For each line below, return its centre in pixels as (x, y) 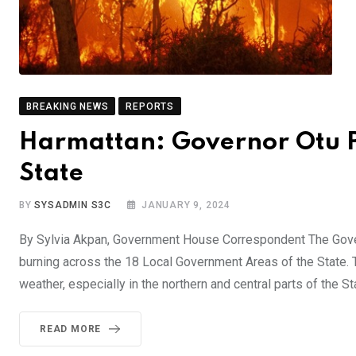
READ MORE (71, 329)
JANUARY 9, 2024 (186, 205)
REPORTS (150, 107)
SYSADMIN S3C (73, 205)
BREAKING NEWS (68, 107)
